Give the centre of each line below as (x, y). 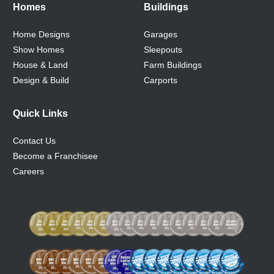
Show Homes (39, 49)
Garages (160, 34)
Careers (28, 172)
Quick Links (40, 114)
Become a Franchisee (55, 156)
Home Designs (41, 34)
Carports (160, 80)
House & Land (40, 65)
